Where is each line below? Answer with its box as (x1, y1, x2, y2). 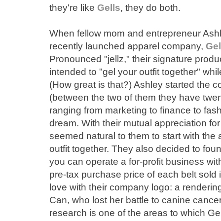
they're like (49, 2, 97, 13)
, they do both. (120, 2, 181, 13)
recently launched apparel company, (49, 40, 206, 51)
